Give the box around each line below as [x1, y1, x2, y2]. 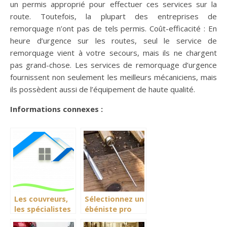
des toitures [14, 214, 60, 224]
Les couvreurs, [14, 194, 68, 204]
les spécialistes [14, 204, 71, 214]
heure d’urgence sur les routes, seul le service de [10, 35, 217, 46]
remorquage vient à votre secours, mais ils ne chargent [10, 47, 217, 58]
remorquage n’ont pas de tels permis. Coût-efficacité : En [10, 23, 217, 33]
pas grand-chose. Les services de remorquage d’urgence [10, 59, 217, 70]
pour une [85, 214, 118, 224]
